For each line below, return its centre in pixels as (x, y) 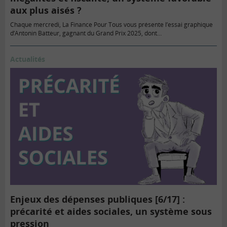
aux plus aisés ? (46, 10)
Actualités (28, 59)
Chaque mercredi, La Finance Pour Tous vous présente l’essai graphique (111, 25)
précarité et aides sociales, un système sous (111, 211)
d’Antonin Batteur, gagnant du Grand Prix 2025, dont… (86, 33)
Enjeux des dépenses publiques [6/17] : (98, 199)
